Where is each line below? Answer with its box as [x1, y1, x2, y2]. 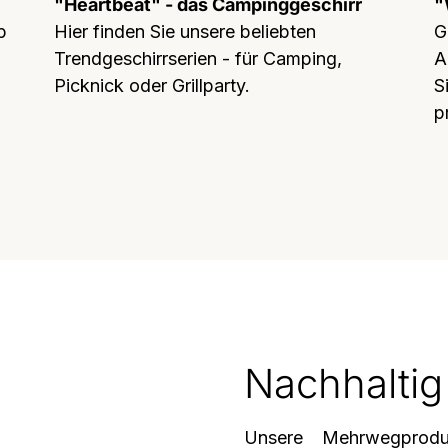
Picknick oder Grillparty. [54, 75, 250, 96]
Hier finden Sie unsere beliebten [54, 21, 316, 42]
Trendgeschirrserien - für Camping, [54, 48, 342, 69]
